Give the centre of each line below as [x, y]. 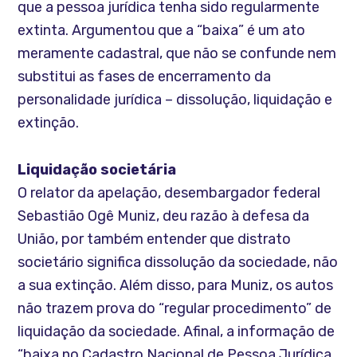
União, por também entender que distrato [155, 239]
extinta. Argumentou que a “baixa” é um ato [162, 30]
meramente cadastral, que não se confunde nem [177, 53]
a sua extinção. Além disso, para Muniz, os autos [176, 285]
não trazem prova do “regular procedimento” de [175, 308]
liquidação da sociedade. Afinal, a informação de [177, 331]
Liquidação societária [97, 169]
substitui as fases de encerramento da [145, 76]
